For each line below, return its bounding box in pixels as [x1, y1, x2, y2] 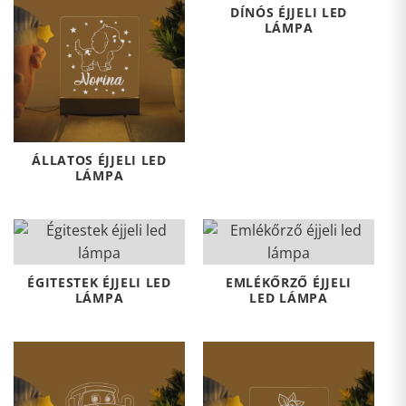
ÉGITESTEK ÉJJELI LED [27, 273, 171, 291]
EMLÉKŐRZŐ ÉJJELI [226, 273, 352, 291]
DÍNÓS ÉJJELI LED [230, 3, 347, 21]
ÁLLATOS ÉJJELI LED [32, 150, 167, 169]
